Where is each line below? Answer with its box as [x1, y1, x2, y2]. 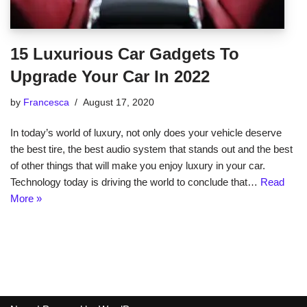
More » [10, 193, 42, 204]
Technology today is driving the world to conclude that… [10, 176, 260, 188]
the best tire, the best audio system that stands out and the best [10, 143, 293, 155]
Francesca [23, 97, 69, 108]
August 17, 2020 [83, 97, 154, 108]
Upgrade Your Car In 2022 [10, 67, 210, 86]
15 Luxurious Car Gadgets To [10, 45, 239, 63]
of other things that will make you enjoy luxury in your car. [10, 160, 265, 171]
